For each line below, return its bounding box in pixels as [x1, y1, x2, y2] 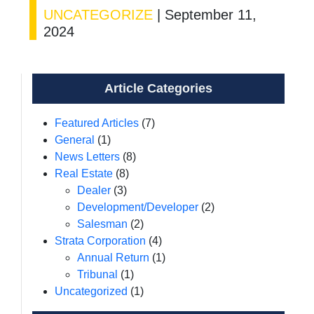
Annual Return [77, 252, 149, 264]
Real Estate [55, 168, 113, 179]
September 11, [165, 7, 257, 22]
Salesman [77, 218, 128, 230]
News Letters [55, 151, 120, 163]
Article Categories [104, 81, 212, 95]
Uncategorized [55, 285, 128, 297]
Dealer [77, 184, 111, 196]
